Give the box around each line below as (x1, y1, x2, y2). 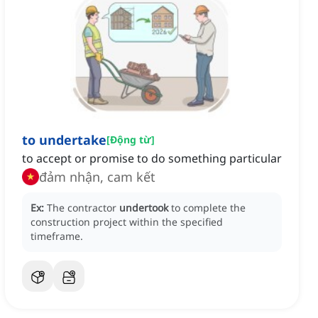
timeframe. (31, 229, 83, 243)
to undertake (22, 131, 106, 149)
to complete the (171, 201, 246, 215)
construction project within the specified (31, 215, 223, 229)
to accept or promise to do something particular (22, 150, 282, 167)
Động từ (110, 133, 151, 147)
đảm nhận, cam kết (39, 168, 155, 186)
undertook (119, 201, 168, 215)
